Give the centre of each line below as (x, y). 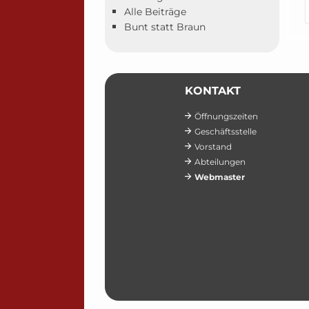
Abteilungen (220, 162)
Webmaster (220, 177)
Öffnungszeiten (227, 116)
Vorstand (213, 147)
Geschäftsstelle (226, 131)
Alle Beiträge (155, 12)
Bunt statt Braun (165, 27)
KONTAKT (213, 91)
